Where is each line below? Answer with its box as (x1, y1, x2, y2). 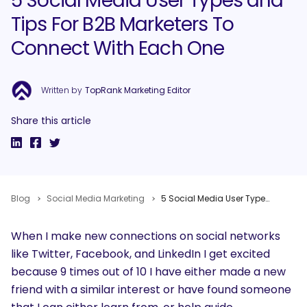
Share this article (11, 113, 91, 127)
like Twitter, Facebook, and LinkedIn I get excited (11, 245, 270, 262)
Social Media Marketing (47, 192, 145, 204)
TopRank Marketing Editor (85, 84, 191, 96)
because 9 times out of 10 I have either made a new (11, 263, 286, 280)
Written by (41, 84, 82, 96)
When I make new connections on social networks (11, 228, 280, 244)
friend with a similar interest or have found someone (11, 281, 291, 297)
